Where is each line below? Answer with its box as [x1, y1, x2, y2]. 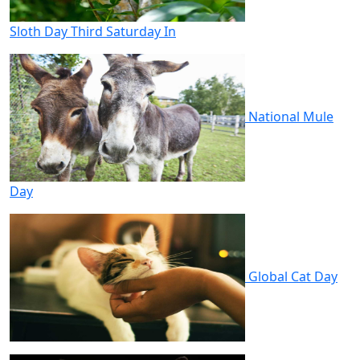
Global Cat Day [248, 267, 337, 285]
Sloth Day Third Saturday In [10, 22, 176, 40]
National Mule [248, 107, 333, 125]
